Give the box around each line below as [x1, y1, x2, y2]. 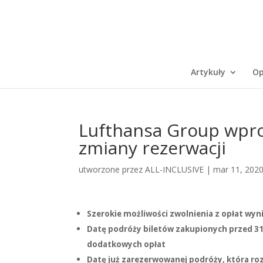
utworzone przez [79, 164, 146, 175]
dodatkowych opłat [87, 239, 166, 249]
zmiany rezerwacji [79, 136, 227, 160]
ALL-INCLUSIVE [145, 164, 204, 175]
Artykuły [190, 66, 225, 77]
